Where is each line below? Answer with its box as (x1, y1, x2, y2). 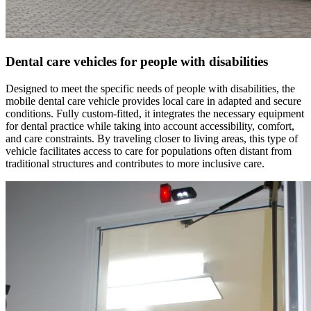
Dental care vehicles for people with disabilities (6, 54, 268, 69)
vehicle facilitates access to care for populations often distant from (6, 144, 292, 157)
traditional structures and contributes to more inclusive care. (6, 157, 264, 169)
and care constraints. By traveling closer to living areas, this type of (6, 132, 298, 144)
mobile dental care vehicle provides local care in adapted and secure (6, 94, 301, 107)
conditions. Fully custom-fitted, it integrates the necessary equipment (6, 107, 304, 119)
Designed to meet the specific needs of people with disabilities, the (6, 82, 295, 94)
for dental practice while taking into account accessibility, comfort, (6, 119, 294, 132)
